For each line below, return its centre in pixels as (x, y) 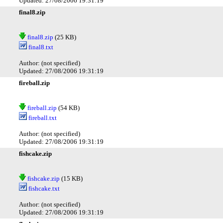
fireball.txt (42, 117)
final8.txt (40, 47)
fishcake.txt (43, 188)
